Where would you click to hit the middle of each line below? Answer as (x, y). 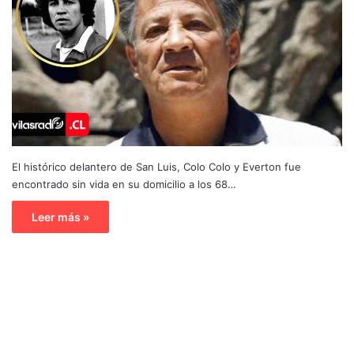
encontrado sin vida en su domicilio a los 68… (124, 184)
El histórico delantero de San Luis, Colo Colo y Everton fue (156, 166)
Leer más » (60, 217)
